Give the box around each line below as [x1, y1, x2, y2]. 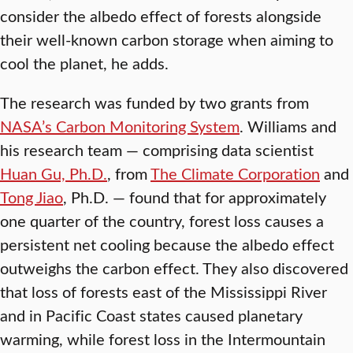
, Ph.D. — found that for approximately [63, 186, 326, 208]
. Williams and [240, 115, 336, 137]
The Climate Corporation [150, 162, 320, 184]
